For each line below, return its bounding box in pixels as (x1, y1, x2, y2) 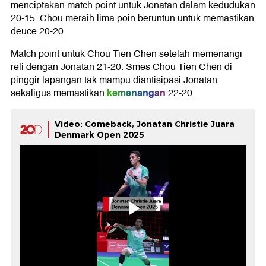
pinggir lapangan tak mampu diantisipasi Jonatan (11, 72, 217, 88)
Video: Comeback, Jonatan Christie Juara (55, 118, 235, 129)
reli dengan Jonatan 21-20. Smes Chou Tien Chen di (11, 59, 232, 75)
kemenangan (107, 84, 166, 101)
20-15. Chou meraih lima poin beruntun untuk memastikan (11, 10, 254, 26)
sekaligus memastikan (11, 85, 104, 101)
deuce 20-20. (11, 23, 66, 39)
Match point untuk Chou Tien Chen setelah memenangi (11, 46, 242, 62)
